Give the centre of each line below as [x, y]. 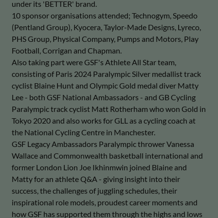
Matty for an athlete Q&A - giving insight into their [96, 179]
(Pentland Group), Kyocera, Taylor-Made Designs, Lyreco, [106, 27]
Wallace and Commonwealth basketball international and [107, 155]
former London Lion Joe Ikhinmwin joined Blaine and [99, 167]
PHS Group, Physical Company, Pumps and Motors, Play [105, 39]
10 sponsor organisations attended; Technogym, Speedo [105, 15]
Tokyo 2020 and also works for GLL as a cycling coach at [104, 120]
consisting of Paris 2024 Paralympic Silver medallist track [106, 74]
